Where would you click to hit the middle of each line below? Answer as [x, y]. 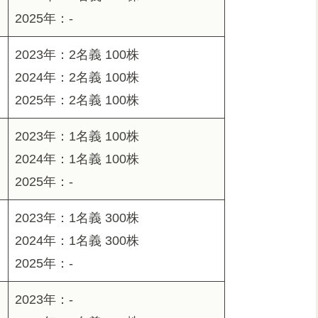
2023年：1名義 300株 [77, 218]
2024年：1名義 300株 [77, 241]
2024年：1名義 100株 [77, 159]
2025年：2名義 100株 [77, 100]
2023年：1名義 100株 [77, 137]
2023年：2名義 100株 [77, 55]
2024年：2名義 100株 [77, 78]
